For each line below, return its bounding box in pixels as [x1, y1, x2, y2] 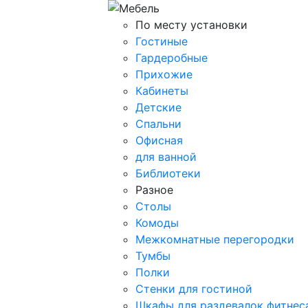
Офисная [135, 133, 183, 147]
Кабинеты [135, 83, 188, 98]
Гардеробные [135, 50, 208, 65]
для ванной [135, 149, 197, 164]
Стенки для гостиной [135, 281, 252, 296]
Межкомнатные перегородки [135, 232, 294, 246]
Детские [135, 100, 181, 114]
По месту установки [135, 17, 247, 32]
